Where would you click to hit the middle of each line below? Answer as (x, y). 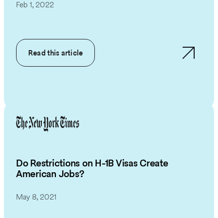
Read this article (56, 53)
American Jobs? (50, 173)
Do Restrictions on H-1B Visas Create (92, 163)
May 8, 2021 (36, 197)
